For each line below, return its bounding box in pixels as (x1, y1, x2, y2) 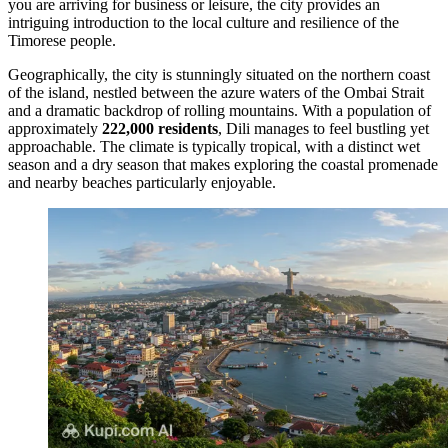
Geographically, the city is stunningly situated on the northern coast (8, 65, 430, 83)
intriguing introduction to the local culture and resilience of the (8, 13, 399, 31)
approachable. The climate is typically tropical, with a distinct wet (8, 137, 420, 155)
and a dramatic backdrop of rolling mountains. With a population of (8, 101, 431, 119)
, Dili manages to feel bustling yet (218, 119, 429, 137)
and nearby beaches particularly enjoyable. (8, 173, 276, 191)
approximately (8, 119, 102, 137)
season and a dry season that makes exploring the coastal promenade (8, 155, 438, 173)
